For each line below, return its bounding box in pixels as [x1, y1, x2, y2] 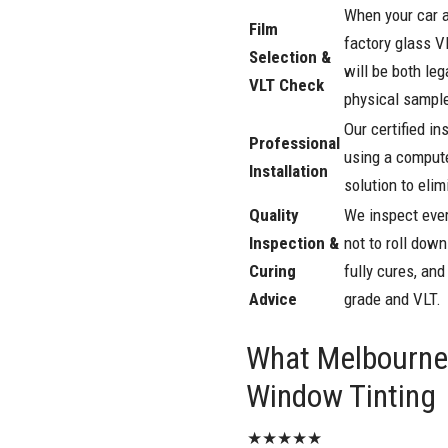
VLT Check [249, 74, 325, 95]
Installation [249, 160, 329, 181]
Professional [249, 132, 341, 153]
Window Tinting [246, 377, 437, 415]
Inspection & [249, 232, 340, 253]
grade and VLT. [344, 288, 442, 309]
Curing [249, 260, 297, 281]
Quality [249, 204, 300, 225]
